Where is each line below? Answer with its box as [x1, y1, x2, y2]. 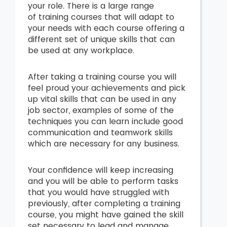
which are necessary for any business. [28, 138, 182, 149]
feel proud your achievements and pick [28, 82, 185, 94]
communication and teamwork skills [28, 127, 173, 138]
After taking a [28, 71, 86, 83]
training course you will [86, 71, 176, 83]
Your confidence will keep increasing [28, 164, 173, 176]
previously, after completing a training [28, 198, 180, 209]
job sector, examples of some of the [28, 104, 174, 116]
